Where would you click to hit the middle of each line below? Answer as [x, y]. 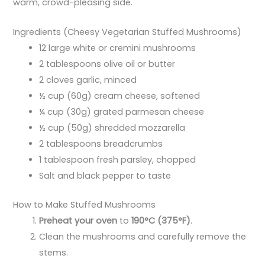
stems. [54, 252]
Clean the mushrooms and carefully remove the [143, 236]
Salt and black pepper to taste [105, 176]
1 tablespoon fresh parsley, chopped [118, 160]
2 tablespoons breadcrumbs [101, 144]
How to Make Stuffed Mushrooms [85, 204]
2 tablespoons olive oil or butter [107, 64]
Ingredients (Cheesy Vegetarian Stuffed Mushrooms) [127, 32]
